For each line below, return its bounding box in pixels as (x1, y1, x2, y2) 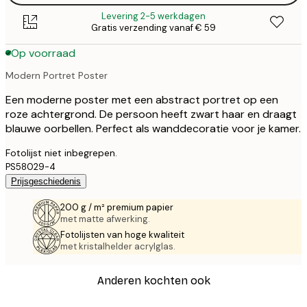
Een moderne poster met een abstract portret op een (5, 92, 278, 107)
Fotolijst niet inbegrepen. (5, 146, 117, 159)
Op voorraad (11, 45, 75, 60)
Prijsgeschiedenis (11, 175, 81, 186)
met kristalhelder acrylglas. (60, 240, 175, 252)
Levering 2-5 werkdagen (101, 10, 206, 23)
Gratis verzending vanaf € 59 (91, 22, 216, 34)
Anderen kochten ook (97, 274, 210, 288)
